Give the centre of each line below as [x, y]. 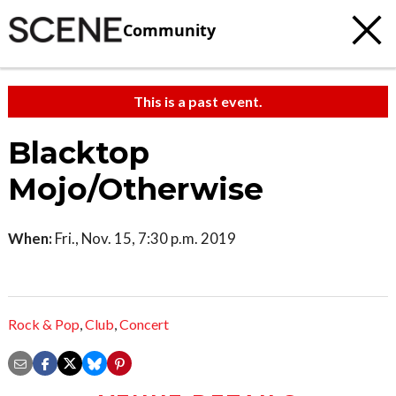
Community [169, 30]
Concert [144, 324]
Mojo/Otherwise [140, 189]
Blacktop [79, 153]
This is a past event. [198, 101]
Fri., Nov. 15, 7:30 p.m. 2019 [144, 238]
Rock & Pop [44, 324]
